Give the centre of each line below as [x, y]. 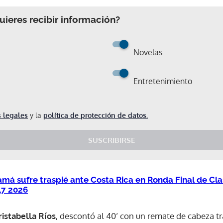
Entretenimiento [163, 81]
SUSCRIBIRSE [111, 140]
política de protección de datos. [96, 115]
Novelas [148, 52]
